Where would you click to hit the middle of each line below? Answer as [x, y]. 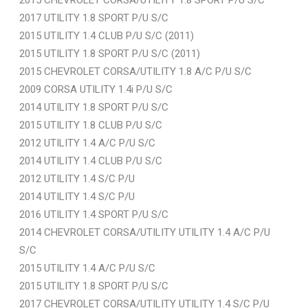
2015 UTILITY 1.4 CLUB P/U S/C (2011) [107, 35]
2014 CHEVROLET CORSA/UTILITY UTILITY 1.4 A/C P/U [145, 232]
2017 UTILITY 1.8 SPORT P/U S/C [94, 18]
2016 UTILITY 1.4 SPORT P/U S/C [94, 214]
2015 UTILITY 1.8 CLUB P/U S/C [91, 125]
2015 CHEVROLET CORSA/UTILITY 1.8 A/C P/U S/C [135, 71]
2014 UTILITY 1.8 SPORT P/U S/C [94, 107]
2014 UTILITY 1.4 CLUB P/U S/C [91, 161]
